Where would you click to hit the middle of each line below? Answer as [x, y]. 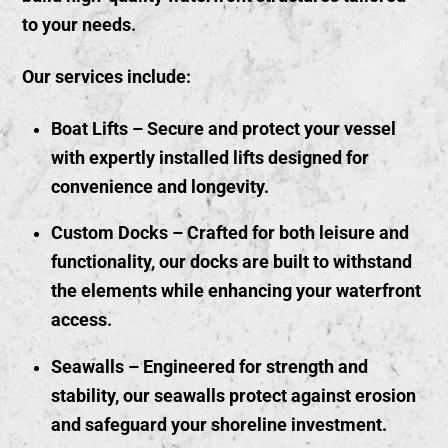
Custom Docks [109, 233]
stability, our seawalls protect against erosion [233, 395]
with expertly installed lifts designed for [209, 157]
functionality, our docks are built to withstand [231, 262]
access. [81, 320]
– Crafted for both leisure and [288, 233]
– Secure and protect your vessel [261, 128]
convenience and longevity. [159, 186]
